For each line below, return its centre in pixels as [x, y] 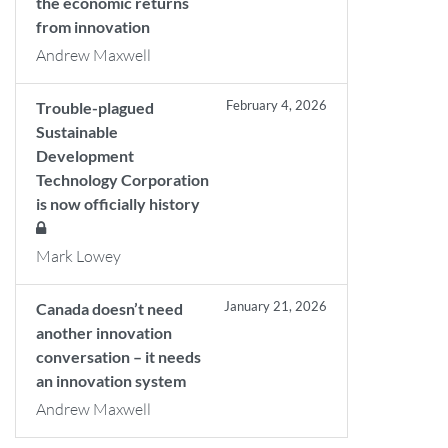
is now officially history [122, 203]
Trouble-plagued [95, 107]
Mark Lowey [78, 256]
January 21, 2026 [276, 306]
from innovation [93, 26]
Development [85, 155]
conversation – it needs [118, 356]
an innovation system [111, 380]
